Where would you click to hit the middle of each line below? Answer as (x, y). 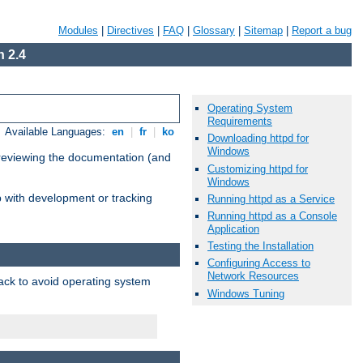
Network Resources (253, 276)
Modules (78, 30)
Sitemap (263, 30)
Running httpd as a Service (271, 199)
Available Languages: (57, 132)
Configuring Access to (259, 263)
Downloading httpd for (258, 139)
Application (233, 228)
